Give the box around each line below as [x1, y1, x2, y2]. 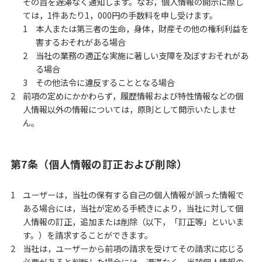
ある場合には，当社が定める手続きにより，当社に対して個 [23, 202, 244, 215]
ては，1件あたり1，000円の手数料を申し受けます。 [23, 9, 218, 22]
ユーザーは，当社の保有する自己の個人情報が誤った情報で [23, 188, 244, 201]
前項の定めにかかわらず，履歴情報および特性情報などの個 [23, 89, 244, 102]
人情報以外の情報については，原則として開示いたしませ [23, 103, 236, 116]
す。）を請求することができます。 [23, 229, 153, 242]
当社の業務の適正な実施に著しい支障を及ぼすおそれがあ [35, 49, 249, 62]
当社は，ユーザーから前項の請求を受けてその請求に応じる [23, 242, 244, 255]
